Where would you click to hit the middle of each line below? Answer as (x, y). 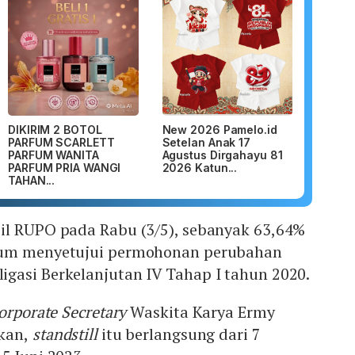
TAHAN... (32, 181)
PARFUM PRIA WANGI (65, 168)
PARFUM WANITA (53, 155)
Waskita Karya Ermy (200, 312)
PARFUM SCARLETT (61, 143)
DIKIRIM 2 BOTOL (55, 130)
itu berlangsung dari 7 (179, 334)
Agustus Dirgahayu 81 (222, 155)
